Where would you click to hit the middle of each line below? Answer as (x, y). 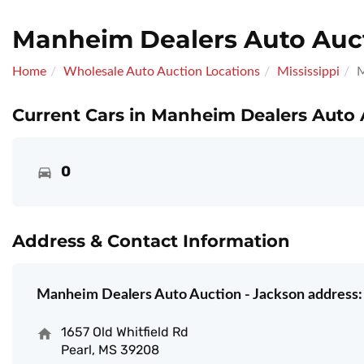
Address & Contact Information (151, 241)
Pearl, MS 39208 (110, 350)
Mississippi (308, 72)
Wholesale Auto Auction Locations (162, 72)
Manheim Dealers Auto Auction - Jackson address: (199, 295)
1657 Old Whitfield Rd (125, 332)
